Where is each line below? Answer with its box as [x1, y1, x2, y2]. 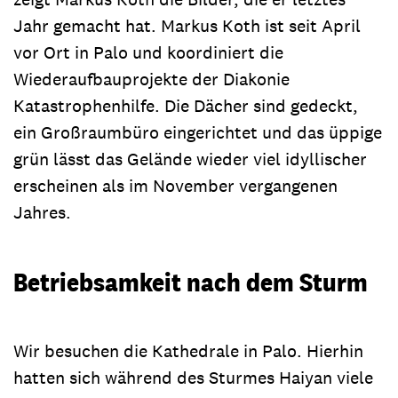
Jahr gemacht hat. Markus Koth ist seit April [13, 13, 361, 37]
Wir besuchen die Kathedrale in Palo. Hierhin [13, 338, 363, 362]
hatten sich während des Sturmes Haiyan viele [13, 365, 373, 389]
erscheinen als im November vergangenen [13, 173, 338, 197]
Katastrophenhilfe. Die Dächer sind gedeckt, [13, 93, 358, 117]
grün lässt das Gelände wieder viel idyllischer [13, 147, 367, 171]
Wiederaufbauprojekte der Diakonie [13, 67, 290, 91]
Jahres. [13, 200, 71, 224]
